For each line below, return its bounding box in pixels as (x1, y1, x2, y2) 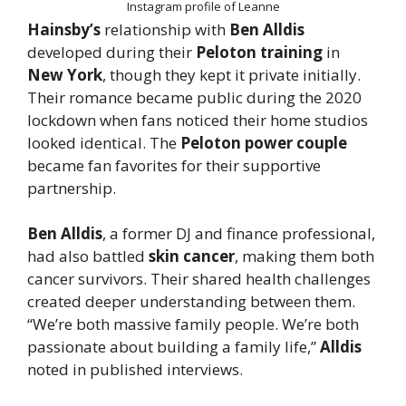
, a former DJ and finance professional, (102, 223, 375, 245)
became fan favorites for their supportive (27, 154, 321, 176)
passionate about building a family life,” (27, 336, 320, 358)
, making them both (235, 246, 374, 267)
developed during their (27, 41, 196, 63)
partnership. (27, 177, 116, 198)
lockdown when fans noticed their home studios (27, 109, 368, 130)
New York (27, 63, 102, 85)
